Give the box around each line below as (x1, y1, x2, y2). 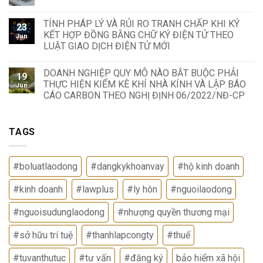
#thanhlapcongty (86, 230, 154, 241)
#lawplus (76, 184, 114, 195)
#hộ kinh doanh (177, 161, 240, 173)
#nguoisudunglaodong (13, 207, 104, 218)
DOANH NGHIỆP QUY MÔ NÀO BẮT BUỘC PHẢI (43, 67, 239, 79)
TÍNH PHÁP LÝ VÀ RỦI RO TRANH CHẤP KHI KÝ (43, 18, 240, 29)
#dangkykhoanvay (90, 161, 164, 173)
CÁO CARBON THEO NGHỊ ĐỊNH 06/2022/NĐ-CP (43, 89, 245, 101)
